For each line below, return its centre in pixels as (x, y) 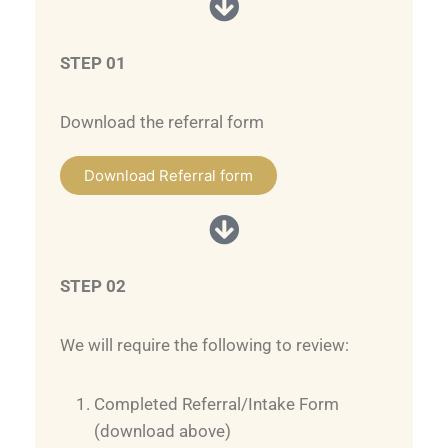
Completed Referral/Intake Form (216, 404)
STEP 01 (93, 63)
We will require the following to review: (204, 345)
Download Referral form (168, 175)
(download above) (162, 431)
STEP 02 (93, 286)
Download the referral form (162, 122)
